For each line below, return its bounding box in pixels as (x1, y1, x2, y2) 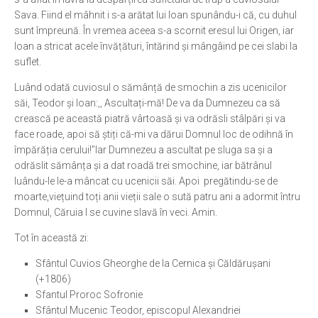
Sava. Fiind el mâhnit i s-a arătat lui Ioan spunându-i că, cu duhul (14, 9, 297, 21)
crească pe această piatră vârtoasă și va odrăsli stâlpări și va (14, 113, 285, 124)
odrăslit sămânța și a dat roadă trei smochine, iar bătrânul (14, 160, 272, 171)
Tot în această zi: (14, 232, 89, 243)
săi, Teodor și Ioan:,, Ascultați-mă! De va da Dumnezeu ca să (14, 97, 280, 109)
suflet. (14, 56, 41, 67)
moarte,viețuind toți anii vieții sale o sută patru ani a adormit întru (14, 191, 300, 202)
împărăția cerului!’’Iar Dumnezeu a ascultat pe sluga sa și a (14, 144, 273, 155)
